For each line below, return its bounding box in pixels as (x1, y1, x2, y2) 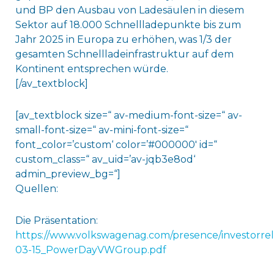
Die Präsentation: (15, 215, 98, 227)
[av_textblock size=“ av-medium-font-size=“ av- (15, 109, 242, 122)
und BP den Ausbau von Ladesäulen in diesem (15, 4, 244, 17)
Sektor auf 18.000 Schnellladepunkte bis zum (15, 19, 241, 31)
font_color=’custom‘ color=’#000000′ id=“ (15, 139, 217, 151)
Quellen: (15, 183, 58, 195)
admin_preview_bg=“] (15, 168, 120, 180)
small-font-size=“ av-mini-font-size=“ (15, 124, 188, 136)
